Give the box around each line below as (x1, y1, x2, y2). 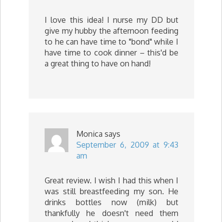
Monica (76, 129, 103, 139)
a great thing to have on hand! (45, 58, 151, 68)
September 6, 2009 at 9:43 (76, 140, 178, 150)
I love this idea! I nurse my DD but (45, 15, 178, 25)
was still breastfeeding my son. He (45, 186, 178, 196)
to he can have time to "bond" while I (45, 37, 178, 47)
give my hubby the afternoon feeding (45, 26, 178, 36)
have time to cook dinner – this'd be (45, 48, 178, 57)
